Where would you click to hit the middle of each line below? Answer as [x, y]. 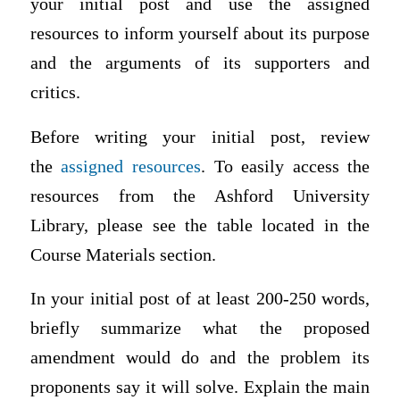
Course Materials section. [123, 254]
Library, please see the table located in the [200, 225]
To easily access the [292, 166]
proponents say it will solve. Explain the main [200, 387]
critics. [57, 92]
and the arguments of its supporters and [200, 63]
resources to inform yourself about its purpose [200, 33]
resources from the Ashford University [200, 196]
